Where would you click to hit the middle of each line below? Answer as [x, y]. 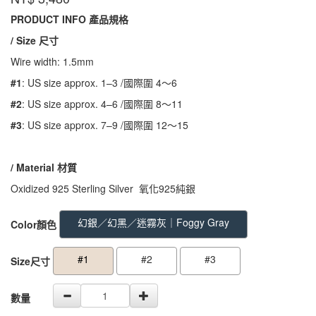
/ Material [34, 167]
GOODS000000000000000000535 [87, 217]
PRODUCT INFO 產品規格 [69, 19]
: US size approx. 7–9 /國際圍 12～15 [105, 125]
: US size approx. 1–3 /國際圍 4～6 [99, 83]
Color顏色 [34, 224]
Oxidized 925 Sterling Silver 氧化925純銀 [104, 188]
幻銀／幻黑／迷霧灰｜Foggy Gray [153, 222]
